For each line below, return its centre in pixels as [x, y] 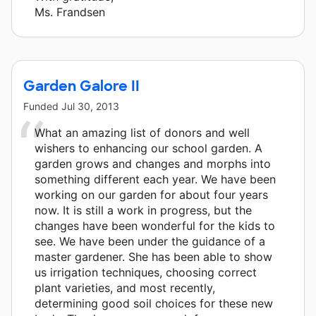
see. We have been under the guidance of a [150, 241]
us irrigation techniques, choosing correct [146, 272]
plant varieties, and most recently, [125, 287]
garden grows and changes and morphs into [153, 163]
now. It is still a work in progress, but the [143, 210]
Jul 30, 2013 [90, 106]
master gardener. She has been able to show [153, 256]
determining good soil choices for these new [154, 303]
